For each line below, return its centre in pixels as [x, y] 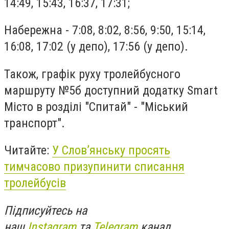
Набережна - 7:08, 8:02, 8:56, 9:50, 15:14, [105, 30]
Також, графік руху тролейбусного [92, 74]
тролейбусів [35, 183]
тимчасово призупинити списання [94, 167]
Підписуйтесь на [45, 210]
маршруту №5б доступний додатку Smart [111, 90]
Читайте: [28, 151]
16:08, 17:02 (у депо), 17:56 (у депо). [96, 47]
